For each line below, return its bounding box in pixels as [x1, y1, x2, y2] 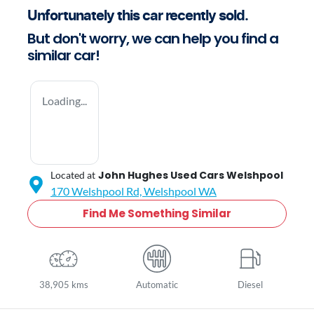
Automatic [135, 279, 178, 291]
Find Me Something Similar [83, 206, 231, 221]
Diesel [238, 279, 264, 291]
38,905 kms [39, 279, 88, 291]
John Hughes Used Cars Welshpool [98, 168, 283, 183]
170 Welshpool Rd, [50, 184, 144, 198]
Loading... [42, 94, 87, 108]
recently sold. [163, 9, 248, 24]
